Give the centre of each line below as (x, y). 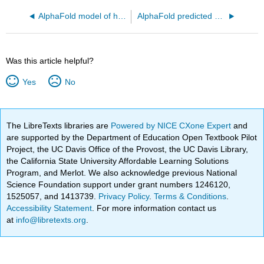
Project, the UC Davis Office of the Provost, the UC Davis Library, (128, 149)
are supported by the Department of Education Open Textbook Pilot (132, 137)
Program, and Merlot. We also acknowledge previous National (122, 172)
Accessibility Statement (49, 208)
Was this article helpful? (50, 61)
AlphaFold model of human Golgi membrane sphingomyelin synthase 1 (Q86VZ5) (122, 16)
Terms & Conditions (190, 196)
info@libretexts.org (50, 220)
